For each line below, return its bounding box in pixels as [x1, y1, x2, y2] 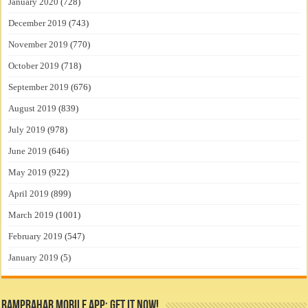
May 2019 [8, 167, 47, 178]
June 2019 [8, 146, 47, 157]
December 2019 [8, 18, 67, 29]
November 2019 [8, 39, 69, 50]
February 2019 [8, 231, 63, 242]
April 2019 [8, 188, 49, 199]
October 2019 [8, 60, 60, 71]
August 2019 [8, 103, 57, 114]
